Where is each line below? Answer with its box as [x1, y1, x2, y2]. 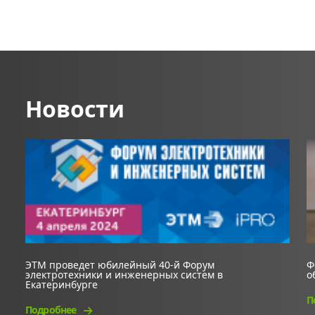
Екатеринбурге [25, 278, 98, 291]
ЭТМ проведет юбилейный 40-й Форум [25, 258, 214, 271]
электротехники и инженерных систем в [25, 268, 223, 281]
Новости [25, 94, 124, 124]
